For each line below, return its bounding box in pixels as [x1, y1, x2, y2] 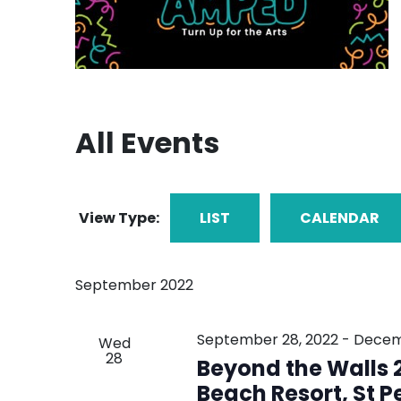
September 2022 [75, 274, 193, 295]
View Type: [79, 207, 159, 228]
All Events [75, 122, 219, 163]
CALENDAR [300, 207, 380, 228]
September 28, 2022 [196, 328, 338, 350]
